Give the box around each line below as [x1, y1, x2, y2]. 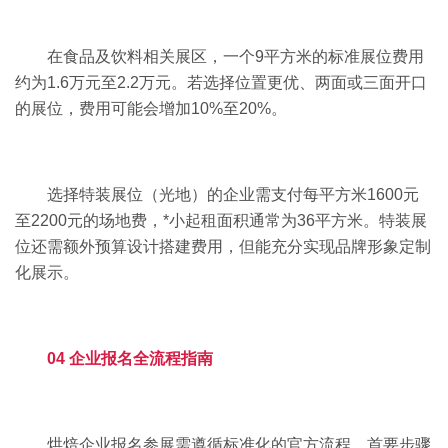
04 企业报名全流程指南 [47, 349, 213, 367]
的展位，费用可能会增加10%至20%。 [15, 99, 287, 117]
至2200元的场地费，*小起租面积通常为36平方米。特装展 [15, 211, 427, 229]
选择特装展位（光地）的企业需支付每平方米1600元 [47, 185, 419, 203]
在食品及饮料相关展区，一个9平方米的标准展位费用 [47, 47, 424, 65]
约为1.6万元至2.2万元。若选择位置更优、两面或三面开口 [15, 73, 427, 91]
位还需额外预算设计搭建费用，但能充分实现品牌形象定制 [15, 237, 431, 255]
